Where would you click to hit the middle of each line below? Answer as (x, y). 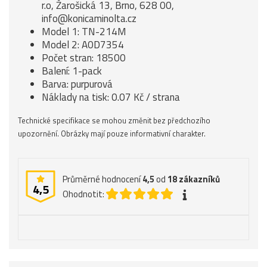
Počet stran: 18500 (84, 58)
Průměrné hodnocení (103, 179)
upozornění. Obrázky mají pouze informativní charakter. (112, 133)
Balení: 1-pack (72, 71)
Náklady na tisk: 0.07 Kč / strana (111, 97)
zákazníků (199, 179)
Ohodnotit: (83, 194)
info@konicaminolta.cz (89, 18)
